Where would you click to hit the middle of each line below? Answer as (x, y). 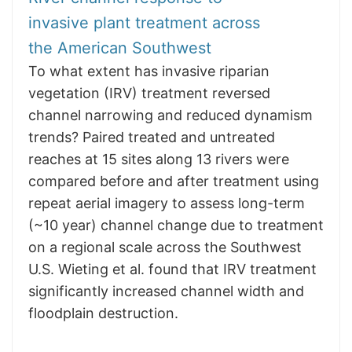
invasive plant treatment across (144, 23)
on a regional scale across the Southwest (165, 247)
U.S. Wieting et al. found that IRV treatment (172, 269)
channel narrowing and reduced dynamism (170, 115)
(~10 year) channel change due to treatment (176, 225)
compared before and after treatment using (174, 181)
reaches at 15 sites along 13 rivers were (159, 159)
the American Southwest (120, 48)
